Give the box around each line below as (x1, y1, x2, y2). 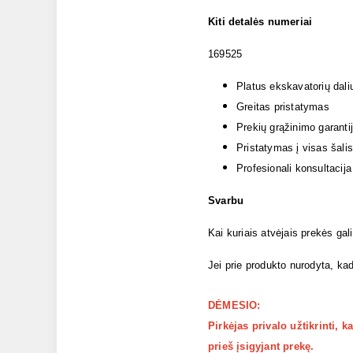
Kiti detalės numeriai (208, 16, 313, 28)
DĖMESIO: (208, 299, 261, 311)
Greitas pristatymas (236, 101, 329, 113)
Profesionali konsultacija (236, 162, 351, 174)
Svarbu (208, 195, 244, 206)
